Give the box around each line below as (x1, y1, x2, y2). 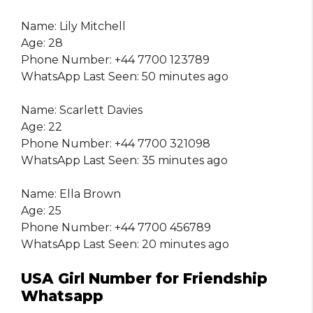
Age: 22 (21, 120, 62, 134)
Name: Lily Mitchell (21, 20, 126, 34)
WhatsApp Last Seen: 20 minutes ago (21, 238, 229, 252)
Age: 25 (21, 204, 61, 218)
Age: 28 (21, 36, 63, 50)
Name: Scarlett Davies (21, 103, 143, 117)
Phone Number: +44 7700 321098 (21, 137, 210, 151)
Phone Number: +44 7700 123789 (21, 53, 210, 67)
